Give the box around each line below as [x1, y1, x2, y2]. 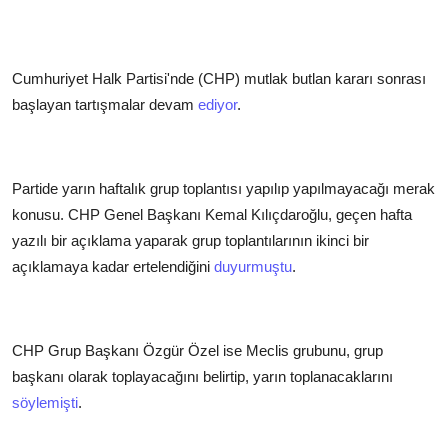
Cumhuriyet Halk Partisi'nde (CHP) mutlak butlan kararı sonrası [12, 70, 426, 88]
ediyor [198, 96, 237, 114]
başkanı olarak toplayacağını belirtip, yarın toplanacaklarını [12, 368, 393, 386]
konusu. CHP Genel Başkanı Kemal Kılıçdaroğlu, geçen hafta [12, 206, 412, 224]
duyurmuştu [214, 258, 292, 276]
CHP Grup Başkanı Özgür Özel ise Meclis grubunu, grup [12, 342, 383, 360]
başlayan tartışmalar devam [12, 96, 198, 114]
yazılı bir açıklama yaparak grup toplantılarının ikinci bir [12, 232, 369, 250]
